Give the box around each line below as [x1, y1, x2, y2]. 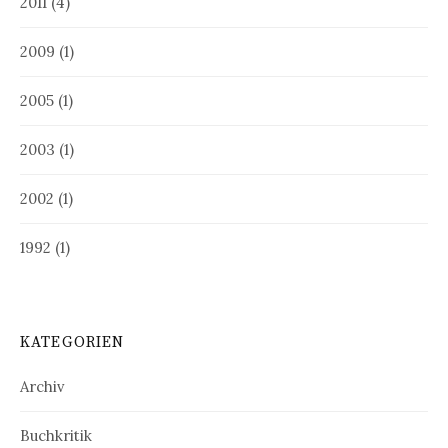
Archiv [20, 377, 65, 397]
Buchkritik [20, 426, 92, 446]
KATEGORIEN [20, 333, 125, 353]
